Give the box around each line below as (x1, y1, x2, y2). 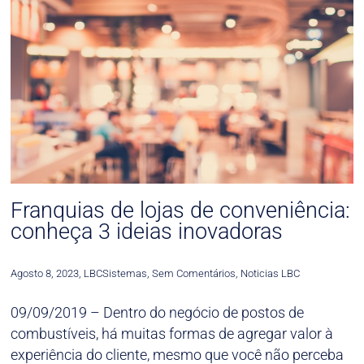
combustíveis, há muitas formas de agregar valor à (11, 324, 334, 342)
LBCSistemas (84, 267, 148, 280)
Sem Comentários (149, 267, 236, 280)
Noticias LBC (240, 267, 301, 280)
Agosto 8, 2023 (11, 267, 80, 280)
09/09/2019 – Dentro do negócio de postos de (11, 303, 305, 321)
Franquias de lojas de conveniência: (11, 197, 351, 224)
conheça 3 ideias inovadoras (11, 219, 284, 245)
